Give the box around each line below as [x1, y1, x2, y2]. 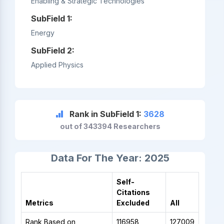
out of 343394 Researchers [59, 121, 160, 130]
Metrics [25, 198, 53, 207]
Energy [30, 28, 54, 37]
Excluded [116, 198, 149, 207]
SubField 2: [30, 45, 74, 55]
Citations [116, 187, 150, 196]
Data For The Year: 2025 [50, 151, 169, 164]
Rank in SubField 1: [69, 108, 144, 119]
